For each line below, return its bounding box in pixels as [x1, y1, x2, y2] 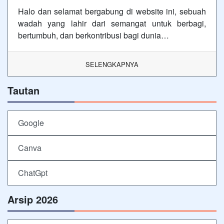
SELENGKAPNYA [85, 59, 138, 69]
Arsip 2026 [7, 191, 58, 206]
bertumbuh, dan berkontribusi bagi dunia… [18, 29, 169, 41]
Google [18, 116, 44, 128]
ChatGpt [18, 166, 47, 178]
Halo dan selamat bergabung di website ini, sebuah [18, 5, 206, 17]
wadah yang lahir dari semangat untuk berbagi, [18, 17, 206, 29]
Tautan [7, 82, 39, 97]
